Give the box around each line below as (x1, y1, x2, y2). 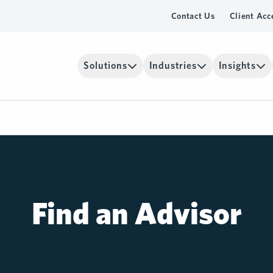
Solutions (83, 60, 127, 71)
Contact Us (171, 11, 215, 21)
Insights (218, 60, 256, 71)
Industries (149, 60, 197, 71)
